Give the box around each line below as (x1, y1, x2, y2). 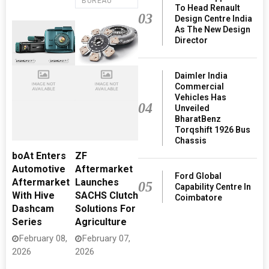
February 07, (82, 233, 130, 244)
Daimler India (174, 71, 228, 81)
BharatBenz (174, 114, 221, 124)
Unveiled (174, 103, 210, 113)
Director (174, 35, 208, 46)
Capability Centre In (174, 182, 251, 192)
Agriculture (75, 216, 127, 228)
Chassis (174, 136, 207, 146)
